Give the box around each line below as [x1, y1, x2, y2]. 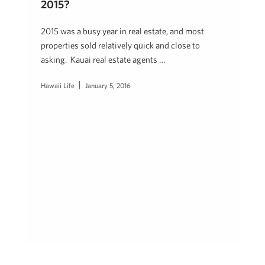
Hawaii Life [41, 81, 75, 89]
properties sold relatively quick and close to [41, 40, 200, 50]
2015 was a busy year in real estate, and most [41, 26, 204, 36]
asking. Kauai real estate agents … [41, 54, 165, 64]
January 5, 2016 [85, 81, 131, 89]
